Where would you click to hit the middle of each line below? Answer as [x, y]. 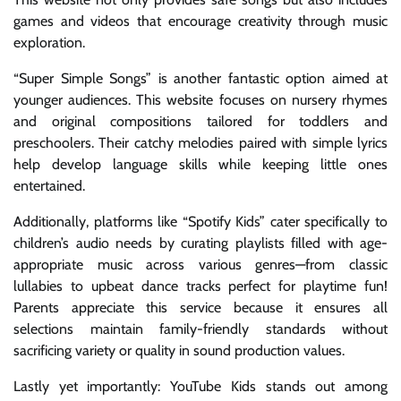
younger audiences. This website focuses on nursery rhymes [200, 99]
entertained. [49, 185]
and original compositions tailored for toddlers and [200, 121]
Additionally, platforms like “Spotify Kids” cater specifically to [200, 221]
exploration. [49, 42]
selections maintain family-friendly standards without [200, 328]
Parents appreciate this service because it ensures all [200, 307]
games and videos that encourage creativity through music [200, 21]
